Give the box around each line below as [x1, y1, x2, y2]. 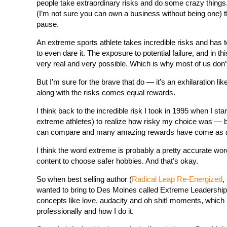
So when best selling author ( [36, 175, 132, 183]
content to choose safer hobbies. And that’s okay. [36, 157, 198, 165]
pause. [36, 20, 59, 28]
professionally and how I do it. [36, 207, 134, 215]
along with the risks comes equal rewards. [36, 88, 175, 97]
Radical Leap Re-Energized [132, 175, 222, 183]
